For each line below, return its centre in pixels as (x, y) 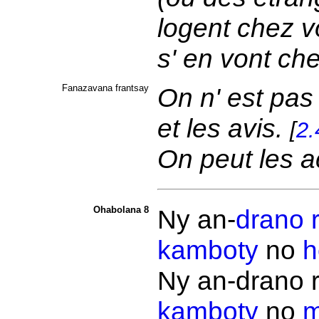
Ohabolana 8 (121, 210)
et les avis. (223, 128)
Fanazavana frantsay (105, 88)
